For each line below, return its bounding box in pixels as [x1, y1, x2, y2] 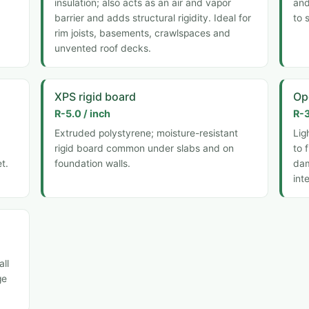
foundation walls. [54, 157, 130, 169]
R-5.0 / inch [54, 108, 110, 120]
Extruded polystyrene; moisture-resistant [54, 127, 238, 139]
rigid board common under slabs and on [54, 142, 234, 154]
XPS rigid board [54, 89, 136, 103]
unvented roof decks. [54, 42, 151, 54]
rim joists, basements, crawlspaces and [54, 27, 230, 39]
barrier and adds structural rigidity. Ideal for [54, 12, 251, 23]
